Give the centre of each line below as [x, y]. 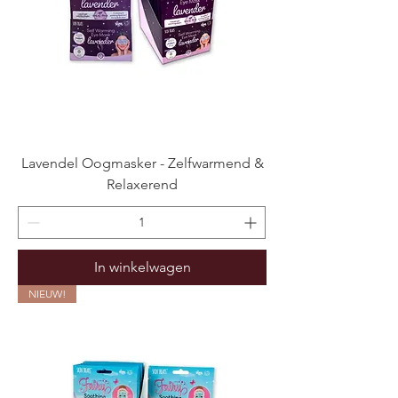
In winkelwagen [142, 267]
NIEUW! [47, 293]
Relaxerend [142, 184]
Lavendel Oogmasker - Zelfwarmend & [142, 163]
